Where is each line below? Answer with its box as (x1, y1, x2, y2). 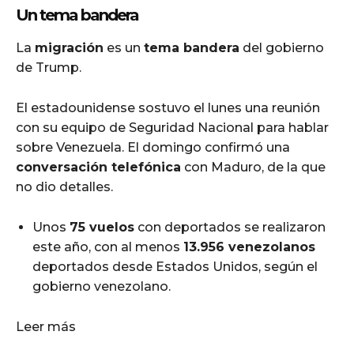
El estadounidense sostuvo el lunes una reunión (16, 100, 320, 115)
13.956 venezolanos (183, 239, 315, 254)
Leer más (16, 318, 76, 334)
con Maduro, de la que (181, 159, 326, 175)
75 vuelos (70, 219, 134, 235)
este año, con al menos (32, 239, 183, 254)
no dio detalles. (16, 179, 113, 194)
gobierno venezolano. (32, 278, 171, 294)
